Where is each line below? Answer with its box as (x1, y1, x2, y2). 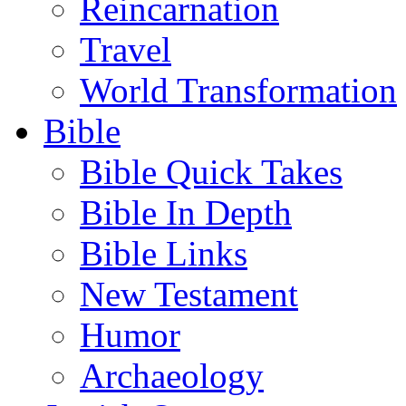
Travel (80, 30, 171, 69)
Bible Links (80, 234, 247, 273)
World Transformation (80, 71, 397, 110)
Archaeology (80, 356, 264, 395)
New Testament (80, 275, 298, 314)
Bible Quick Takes (80, 152, 343, 191)
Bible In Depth (80, 193, 292, 232)
